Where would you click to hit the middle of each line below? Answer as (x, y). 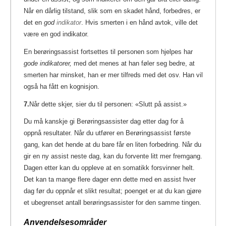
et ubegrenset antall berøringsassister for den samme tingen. (112, 203)
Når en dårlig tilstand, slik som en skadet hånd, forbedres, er (112, 11)
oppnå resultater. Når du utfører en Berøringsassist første (107, 133)
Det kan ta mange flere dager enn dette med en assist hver (110, 180)
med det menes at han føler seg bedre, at (133, 63)
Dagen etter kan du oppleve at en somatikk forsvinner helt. (109, 168)
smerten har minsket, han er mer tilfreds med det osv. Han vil (113, 75)
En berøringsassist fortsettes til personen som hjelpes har (108, 51)
